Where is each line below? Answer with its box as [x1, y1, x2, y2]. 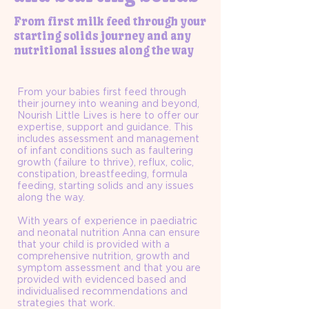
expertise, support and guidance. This [17, 122, 193, 132]
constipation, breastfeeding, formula [17, 169, 188, 179]
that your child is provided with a [17, 239, 170, 250]
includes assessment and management [17, 134, 199, 144]
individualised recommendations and [17, 286, 188, 297]
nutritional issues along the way [14, 42, 194, 57]
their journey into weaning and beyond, [17, 99, 199, 109]
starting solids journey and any [14, 28, 191, 43]
